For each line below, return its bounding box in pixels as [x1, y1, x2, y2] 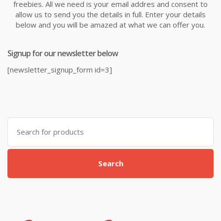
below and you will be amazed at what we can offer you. [16, 19, 205, 30]
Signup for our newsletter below [7, 47, 118, 59]
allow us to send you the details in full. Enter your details [15, 9, 206, 19]
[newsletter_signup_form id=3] [7, 64, 112, 74]
